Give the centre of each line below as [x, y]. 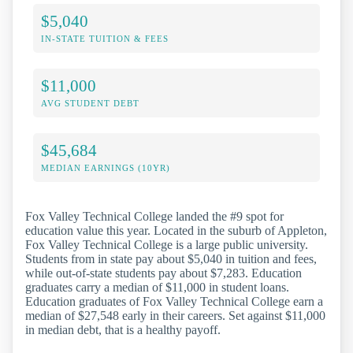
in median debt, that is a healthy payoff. [123, 330]
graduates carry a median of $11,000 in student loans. [157, 288]
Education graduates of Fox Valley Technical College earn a [174, 302]
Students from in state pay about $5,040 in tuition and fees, [171, 259]
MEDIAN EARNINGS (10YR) [106, 168]
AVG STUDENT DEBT [90, 104]
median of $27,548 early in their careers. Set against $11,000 [175, 316]
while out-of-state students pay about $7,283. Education [163, 273]
